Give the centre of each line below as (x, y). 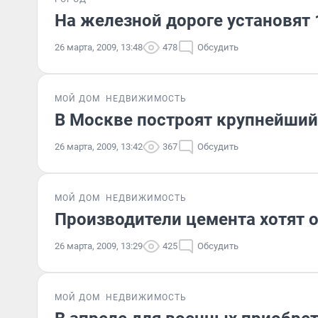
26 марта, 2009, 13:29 (99, 246)
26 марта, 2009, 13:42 (99, 147)
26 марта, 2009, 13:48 (99, 47)
